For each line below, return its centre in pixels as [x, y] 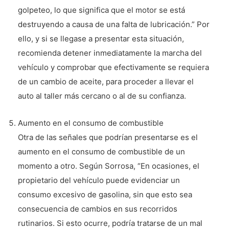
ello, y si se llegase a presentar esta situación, [101, 39]
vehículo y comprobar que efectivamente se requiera [113, 67]
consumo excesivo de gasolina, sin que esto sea [105, 195]
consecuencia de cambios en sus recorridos [98, 209]
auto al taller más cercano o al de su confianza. [102, 96]
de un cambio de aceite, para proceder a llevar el [106, 82]
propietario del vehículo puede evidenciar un [99, 180]
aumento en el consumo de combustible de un [101, 152]
